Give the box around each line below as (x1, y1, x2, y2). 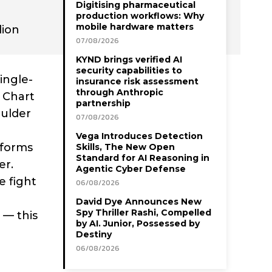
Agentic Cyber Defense (76, 163, 186, 174)
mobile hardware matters (76, 21, 194, 32)
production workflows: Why (76, 10, 204, 21)
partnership (76, 97, 131, 109)
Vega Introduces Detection (76, 130, 203, 141)
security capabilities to (76, 64, 182, 76)
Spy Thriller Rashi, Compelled (76, 206, 211, 218)
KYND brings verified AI (76, 53, 182, 65)
